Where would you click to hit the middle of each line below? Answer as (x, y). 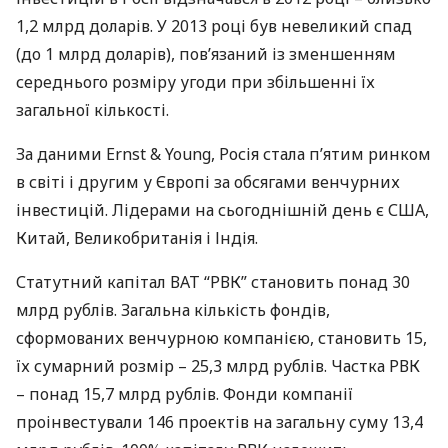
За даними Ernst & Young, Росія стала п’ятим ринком (223, 154)
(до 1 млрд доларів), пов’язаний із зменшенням (206, 54)
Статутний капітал (93, 282)
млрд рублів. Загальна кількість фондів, (173, 310)
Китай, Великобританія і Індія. (137, 238)
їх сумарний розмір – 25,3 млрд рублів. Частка (202, 366)
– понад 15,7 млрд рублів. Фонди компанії (184, 394)
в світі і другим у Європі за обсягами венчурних (208, 182)
